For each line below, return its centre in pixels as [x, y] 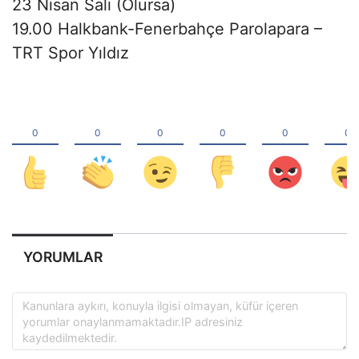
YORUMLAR [63, 256]
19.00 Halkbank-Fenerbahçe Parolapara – [167, 28]
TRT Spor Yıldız [71, 52]
